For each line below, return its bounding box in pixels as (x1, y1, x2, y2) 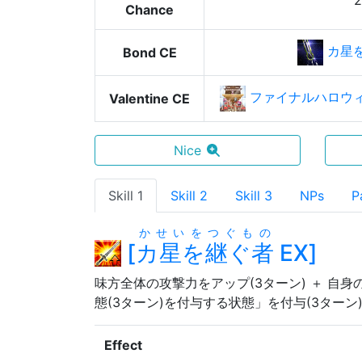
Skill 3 (235, 187, 272, 204)
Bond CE (122, 44, 177, 61)
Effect (104, 337, 142, 353)
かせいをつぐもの (138, 225, 271, 239)
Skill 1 (108, 187, 143, 204)
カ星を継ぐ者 (136, 239, 274, 267)
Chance (125, 2, 174, 18)
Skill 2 (170, 187, 208, 204)
